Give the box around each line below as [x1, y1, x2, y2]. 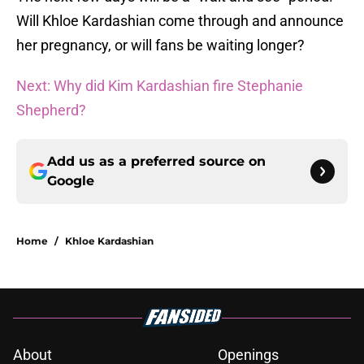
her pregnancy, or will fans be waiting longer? [16, 37, 305, 54]
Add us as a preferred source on [47, 154, 266, 170]
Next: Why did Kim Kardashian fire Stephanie [16, 77, 303, 95]
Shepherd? [16, 102, 86, 119]
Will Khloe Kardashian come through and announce [16, 12, 344, 30]
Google [47, 173, 94, 189]
